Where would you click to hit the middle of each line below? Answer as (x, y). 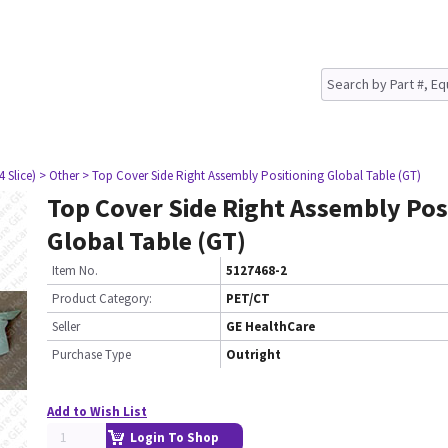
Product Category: (102, 298)
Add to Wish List (97, 411)
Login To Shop (174, 437)
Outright (253, 354)
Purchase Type (91, 354)
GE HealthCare (270, 326)
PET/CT (248, 298)
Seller (66, 326)
